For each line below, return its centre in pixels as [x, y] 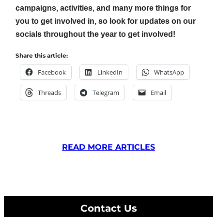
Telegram [106, 93]
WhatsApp [169, 72]
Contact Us [108, 208]
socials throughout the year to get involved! [95, 34]
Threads [49, 93]
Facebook [52, 72]
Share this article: [42, 56]
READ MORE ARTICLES [108, 147]
